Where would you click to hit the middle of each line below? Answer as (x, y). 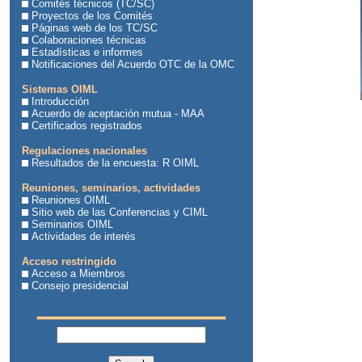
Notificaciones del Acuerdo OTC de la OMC (133, 64)
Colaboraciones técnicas (89, 40)
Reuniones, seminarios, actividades (111, 188)
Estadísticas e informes (87, 52)
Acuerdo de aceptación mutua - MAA (118, 114)
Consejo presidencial (80, 286)
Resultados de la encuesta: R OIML (115, 163)
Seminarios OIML (72, 224)
